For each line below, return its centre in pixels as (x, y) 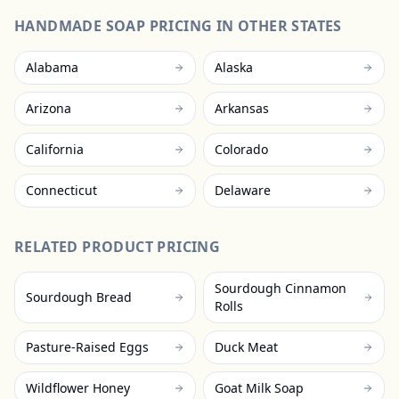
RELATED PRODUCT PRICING (118, 247)
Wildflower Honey (78, 388)
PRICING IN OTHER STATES (244, 26)
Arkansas (242, 108)
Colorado (241, 149)
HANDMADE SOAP (80, 26)
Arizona (49, 108)
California (55, 149)
